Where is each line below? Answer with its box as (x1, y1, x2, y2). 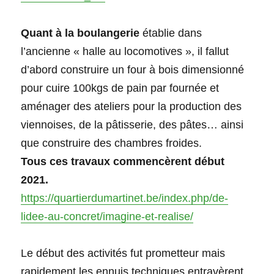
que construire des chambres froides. (21, 137, 202, 150)
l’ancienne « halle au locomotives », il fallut (21, 45, 229, 58)
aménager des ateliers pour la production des (21, 100, 242, 113)
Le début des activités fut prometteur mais (21, 247, 226, 260)
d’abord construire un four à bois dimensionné (21, 64, 245, 76)
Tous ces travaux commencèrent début (21, 155, 225, 168)
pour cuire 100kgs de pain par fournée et (21, 82, 220, 95)
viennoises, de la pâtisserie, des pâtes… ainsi (21, 119, 244, 131)
